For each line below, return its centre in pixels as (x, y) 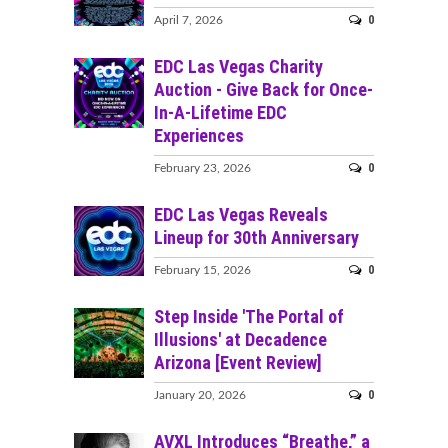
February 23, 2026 (202, 168)
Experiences (199, 136)
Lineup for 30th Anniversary (256, 238)
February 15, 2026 (202, 270)
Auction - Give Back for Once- (263, 90)
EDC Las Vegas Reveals (241, 215)
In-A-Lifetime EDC (220, 113)
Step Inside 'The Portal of (249, 317)
